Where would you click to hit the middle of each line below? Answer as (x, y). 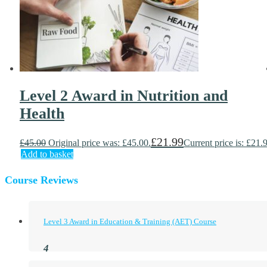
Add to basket (47, 154)
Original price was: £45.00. (100, 143)
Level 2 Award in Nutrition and (124, 95)
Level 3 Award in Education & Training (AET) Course (130, 222)
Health (42, 113)
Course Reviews (41, 180)
